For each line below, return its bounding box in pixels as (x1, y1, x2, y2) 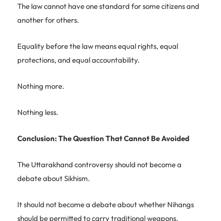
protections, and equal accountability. (17, 55, 140, 65)
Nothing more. (17, 81, 64, 91)
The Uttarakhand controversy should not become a (17, 159, 182, 169)
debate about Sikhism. (17, 173, 90, 183)
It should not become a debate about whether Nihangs (17, 199, 194, 209)
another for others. (17, 15, 79, 25)
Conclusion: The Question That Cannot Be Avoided (17, 133, 189, 143)
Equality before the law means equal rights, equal (17, 41, 178, 51)
